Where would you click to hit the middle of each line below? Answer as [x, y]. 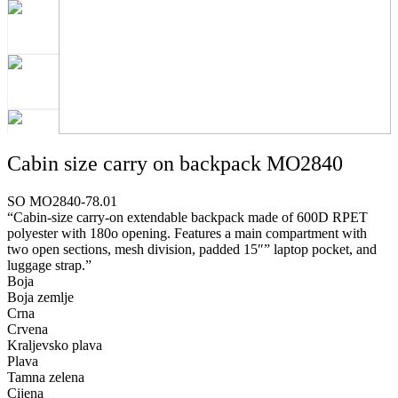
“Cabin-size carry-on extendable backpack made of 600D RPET [187, 217]
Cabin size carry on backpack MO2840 [175, 163]
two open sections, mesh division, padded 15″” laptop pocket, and [192, 249]
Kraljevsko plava [55, 345]
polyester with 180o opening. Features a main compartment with [187, 233]
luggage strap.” [49, 265]
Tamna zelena [46, 377]
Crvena [28, 329]
